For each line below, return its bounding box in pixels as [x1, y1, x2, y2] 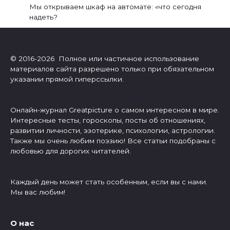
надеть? [29, 12, 57, 21]
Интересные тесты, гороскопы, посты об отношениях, [10, 116, 205, 124]
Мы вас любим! [10, 187, 65, 196]
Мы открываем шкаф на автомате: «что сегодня [29, 2, 201, 11]
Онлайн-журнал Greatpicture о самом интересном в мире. [10, 105, 219, 114]
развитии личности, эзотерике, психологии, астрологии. [10, 126, 215, 135]
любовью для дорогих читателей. [10, 146, 131, 155]
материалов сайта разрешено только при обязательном [10, 64, 214, 73]
